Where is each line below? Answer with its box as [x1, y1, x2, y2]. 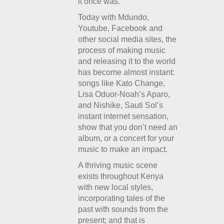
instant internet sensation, [78, 112, 169, 120]
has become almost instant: [78, 68, 175, 76]
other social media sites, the [78, 35, 177, 43]
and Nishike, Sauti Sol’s [78, 101, 163, 109]
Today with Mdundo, [78, 13, 149, 21]
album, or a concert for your [78, 134, 174, 142]
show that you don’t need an [78, 123, 178, 131]
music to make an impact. [78, 145, 168, 153]
